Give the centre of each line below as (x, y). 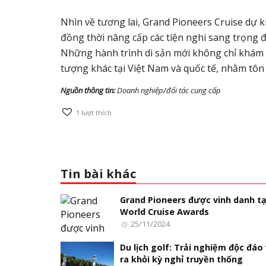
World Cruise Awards (164, 212)
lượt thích (96, 112)
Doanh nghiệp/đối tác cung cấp (168, 90)
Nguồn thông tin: (88, 90)
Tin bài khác (98, 174)
